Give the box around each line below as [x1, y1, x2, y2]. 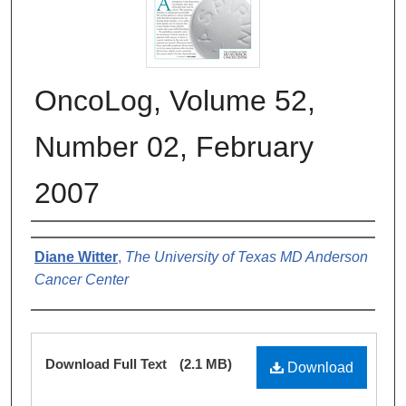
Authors [31, 229, 105, 255]
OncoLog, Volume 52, [34, 83, 315, 117]
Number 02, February [34, 130, 314, 163]
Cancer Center [34, 271, 129, 287]
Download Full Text [45, 355, 170, 372]
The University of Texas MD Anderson [125, 248, 368, 265]
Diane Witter [34, 248, 118, 265]
